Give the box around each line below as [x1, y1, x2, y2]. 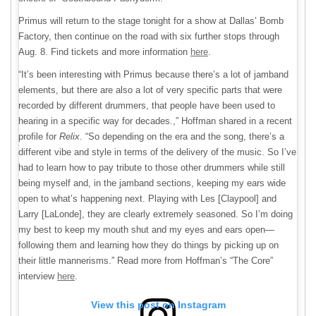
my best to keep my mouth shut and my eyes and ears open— [18, 224, 274, 236]
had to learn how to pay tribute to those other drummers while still [18, 162, 285, 174]
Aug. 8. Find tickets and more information [18, 47, 190, 58]
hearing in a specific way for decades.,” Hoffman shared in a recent [18, 116, 292, 127]
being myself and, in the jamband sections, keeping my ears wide [18, 178, 286, 189]
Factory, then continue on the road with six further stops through [18, 31, 279, 42]
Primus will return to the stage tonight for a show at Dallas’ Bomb [18, 16, 284, 27]
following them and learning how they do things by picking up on [18, 240, 279, 251]
